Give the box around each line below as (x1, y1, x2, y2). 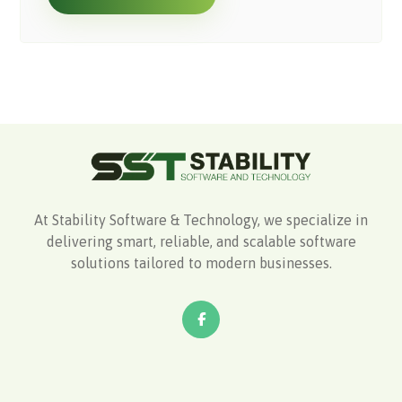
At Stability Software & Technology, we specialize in (34, 211, 368, 228)
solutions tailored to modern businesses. (70, 254, 332, 271)
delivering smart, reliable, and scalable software (46, 232, 356, 249)
